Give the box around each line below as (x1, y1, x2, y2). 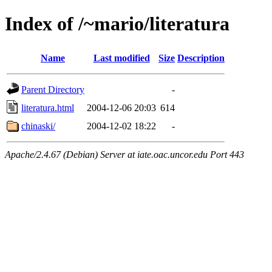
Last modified (93, 52, 150, 63)
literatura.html (21, 102, 74, 113)
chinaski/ (21, 120, 55, 131)
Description (177, 52, 225, 63)
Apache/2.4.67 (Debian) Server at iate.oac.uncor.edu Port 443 (5, 149, 244, 160)
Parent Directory (21, 84, 84, 95)
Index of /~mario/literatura (5, 13, 229, 35)
